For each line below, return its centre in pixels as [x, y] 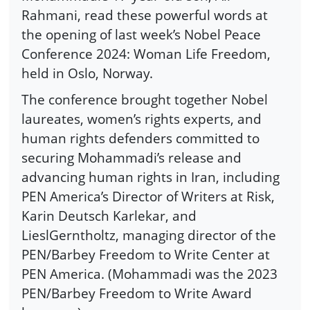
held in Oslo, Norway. [87, 73]
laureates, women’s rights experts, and [142, 118]
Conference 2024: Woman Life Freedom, [146, 54]
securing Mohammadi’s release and [131, 157]
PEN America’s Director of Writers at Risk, [148, 196]
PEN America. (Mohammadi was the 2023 [149, 273]
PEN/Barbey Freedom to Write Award [137, 293]
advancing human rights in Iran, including [151, 176]
